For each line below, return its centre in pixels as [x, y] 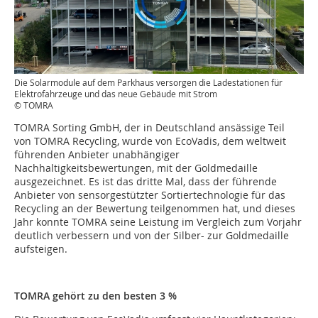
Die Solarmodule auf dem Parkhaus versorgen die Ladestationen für [148, 82]
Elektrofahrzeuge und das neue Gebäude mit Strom [116, 94]
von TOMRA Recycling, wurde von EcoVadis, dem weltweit [150, 141]
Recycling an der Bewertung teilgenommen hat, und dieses [155, 208]
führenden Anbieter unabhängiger [97, 154]
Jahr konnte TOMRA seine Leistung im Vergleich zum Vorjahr [158, 222]
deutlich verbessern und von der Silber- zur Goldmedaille [152, 235]
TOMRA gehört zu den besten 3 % [95, 296]
